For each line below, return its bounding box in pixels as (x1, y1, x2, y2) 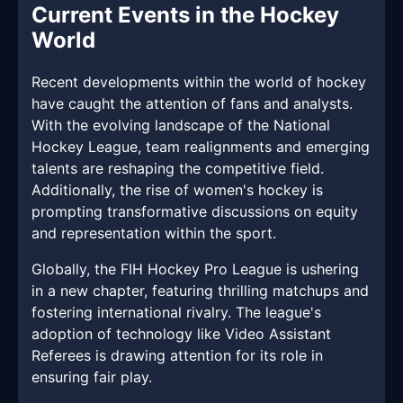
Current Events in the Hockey (31, 2, 339, 29)
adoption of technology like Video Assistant (31, 325, 331, 344)
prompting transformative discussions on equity (31, 202, 358, 221)
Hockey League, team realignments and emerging (31, 138, 370, 157)
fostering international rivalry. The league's (31, 303, 321, 322)
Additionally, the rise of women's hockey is (31, 181, 323, 200)
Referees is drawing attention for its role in (31, 346, 323, 365)
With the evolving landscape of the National (31, 116, 330, 135)
